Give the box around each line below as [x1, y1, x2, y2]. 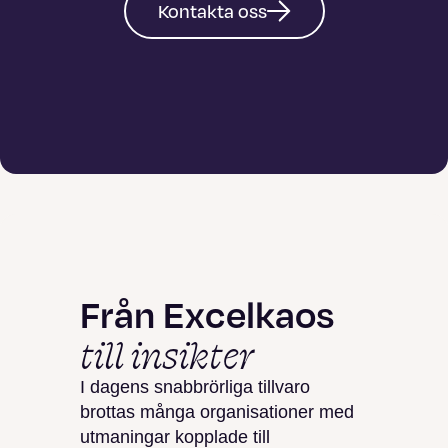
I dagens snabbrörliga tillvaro [80, 377, 310, 397]
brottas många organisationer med [80, 402, 354, 422]
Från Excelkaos [80, 291, 334, 337]
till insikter [80, 330, 255, 378]
